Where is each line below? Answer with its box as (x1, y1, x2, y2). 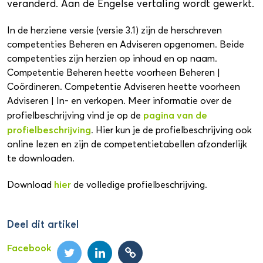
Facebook (7, 242, 51, 254)
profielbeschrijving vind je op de (7, 110, 143, 121)
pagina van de (143, 109, 207, 121)
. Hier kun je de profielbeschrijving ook (91, 124, 252, 136)
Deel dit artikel (7, 218, 79, 230)
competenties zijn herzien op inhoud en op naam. (7, 53, 217, 64)
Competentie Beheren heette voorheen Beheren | (7, 67, 220, 78)
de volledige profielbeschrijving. (71, 179, 207, 190)
